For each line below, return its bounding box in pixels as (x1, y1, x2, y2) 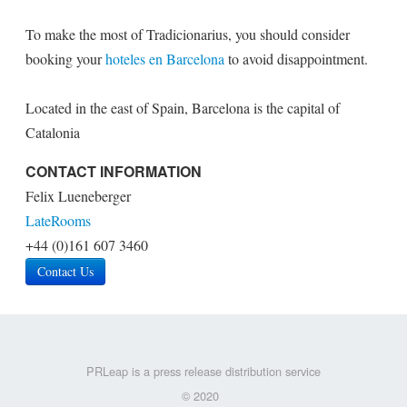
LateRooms (25, 211, 91, 230)
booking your (25, 49, 105, 68)
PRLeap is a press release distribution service (86, 362, 321, 381)
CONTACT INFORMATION (25, 161, 202, 182)
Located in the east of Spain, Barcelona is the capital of (25, 98, 340, 117)
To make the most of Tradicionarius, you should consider (25, 25, 350, 44)
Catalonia (25, 123, 80, 142)
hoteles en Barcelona (105, 49, 224, 68)
